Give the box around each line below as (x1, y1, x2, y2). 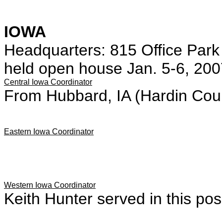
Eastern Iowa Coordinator (4, 127, 94, 136)
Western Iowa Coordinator (4, 181, 96, 189)
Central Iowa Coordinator (4, 78, 92, 86)
